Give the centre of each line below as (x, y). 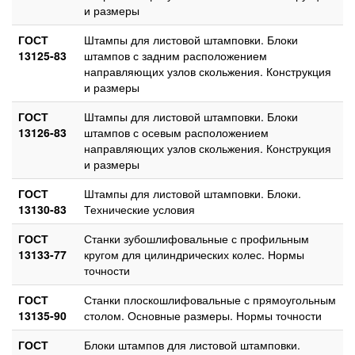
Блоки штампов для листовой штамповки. (192, 344)
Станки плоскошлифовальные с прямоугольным (210, 299)
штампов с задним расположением (176, 55)
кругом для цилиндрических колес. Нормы (194, 254)
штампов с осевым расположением (176, 132)
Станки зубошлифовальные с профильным (197, 238)
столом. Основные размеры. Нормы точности (203, 315)
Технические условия (139, 209)
